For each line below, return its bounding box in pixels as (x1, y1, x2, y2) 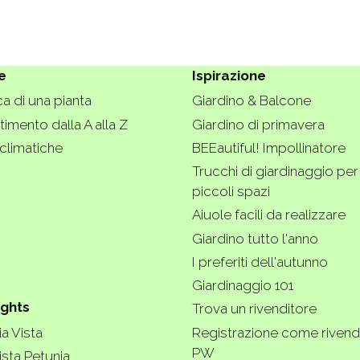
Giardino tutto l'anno (192, 230, 318, 247)
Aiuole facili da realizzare (192, 207, 346, 223)
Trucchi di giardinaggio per (192, 163, 358, 180)
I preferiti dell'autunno (192, 253, 328, 270)
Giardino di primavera (192, 116, 325, 133)
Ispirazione (192, 67, 266, 84)
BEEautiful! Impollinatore (192, 139, 346, 156)
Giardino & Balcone (192, 92, 311, 109)
